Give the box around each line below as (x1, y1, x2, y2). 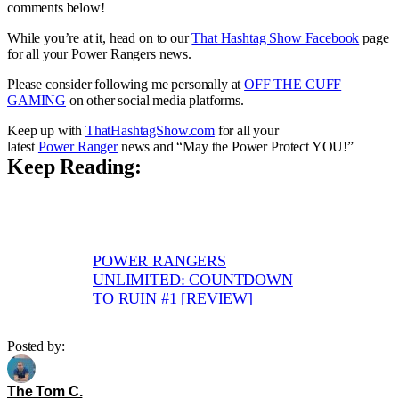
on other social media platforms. (66, 92, 244, 108)
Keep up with (7, 122, 85, 138)
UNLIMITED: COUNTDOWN (93, 270, 293, 289)
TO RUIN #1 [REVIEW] (93, 289, 253, 307)
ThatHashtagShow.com (85, 122, 215, 138)
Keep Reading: (7, 154, 142, 178)
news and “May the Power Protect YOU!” (117, 138, 354, 154)
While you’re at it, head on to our (7, 29, 192, 45)
